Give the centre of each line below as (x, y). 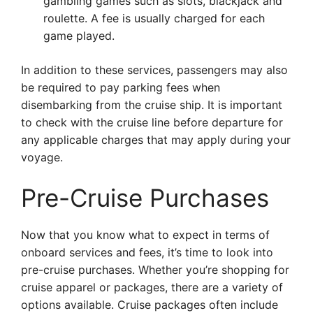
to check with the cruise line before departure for (152, 122)
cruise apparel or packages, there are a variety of (152, 287)
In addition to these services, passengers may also (154, 70)
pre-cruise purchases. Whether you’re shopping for (155, 270)
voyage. (42, 157)
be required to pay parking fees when (121, 87)
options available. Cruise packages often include (150, 305)
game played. (79, 36)
